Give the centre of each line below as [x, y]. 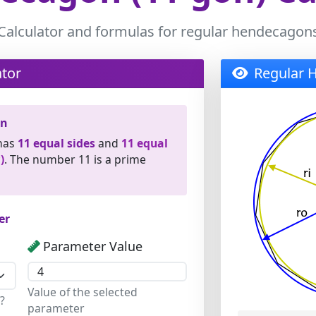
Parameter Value [93, 246]
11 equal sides [56, 143]
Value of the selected [83, 292]
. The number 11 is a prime [75, 159]
